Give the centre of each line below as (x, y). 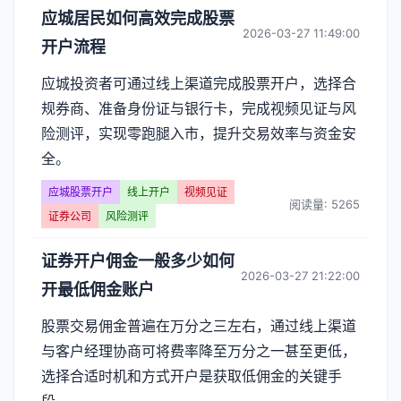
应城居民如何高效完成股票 (138, 18)
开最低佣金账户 (98, 290)
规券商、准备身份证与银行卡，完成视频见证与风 (199, 108)
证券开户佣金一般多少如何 (138, 261)
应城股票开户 (81, 192)
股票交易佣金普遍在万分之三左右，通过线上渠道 (199, 326)
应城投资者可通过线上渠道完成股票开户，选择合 (199, 83)
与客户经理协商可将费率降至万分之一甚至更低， (199, 351)
